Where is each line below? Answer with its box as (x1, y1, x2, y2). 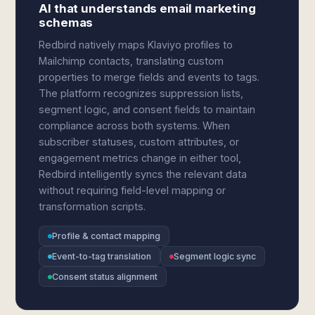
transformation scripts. (39, 200, 146, 212)
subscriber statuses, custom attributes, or (39, 136, 240, 148)
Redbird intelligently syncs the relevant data (39, 168, 247, 180)
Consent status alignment (52, 271, 158, 282)
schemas (39, 15, 94, 30)
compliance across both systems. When (39, 120, 231, 131)
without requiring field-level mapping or (39, 184, 226, 196)
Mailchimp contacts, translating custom (39, 55, 224, 67)
